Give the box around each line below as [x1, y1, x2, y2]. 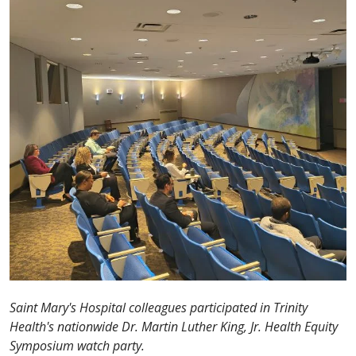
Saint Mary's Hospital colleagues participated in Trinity [10, 298, 308, 316]
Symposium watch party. [10, 336, 145, 354]
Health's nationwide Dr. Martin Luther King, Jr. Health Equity [10, 317, 338, 335]
